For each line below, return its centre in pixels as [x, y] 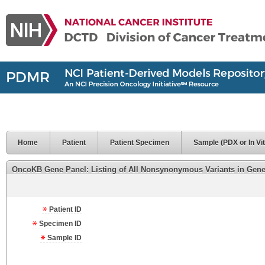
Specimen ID [59, 224]
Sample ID [64, 238]
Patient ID [64, 209]
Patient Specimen [140, 143]
